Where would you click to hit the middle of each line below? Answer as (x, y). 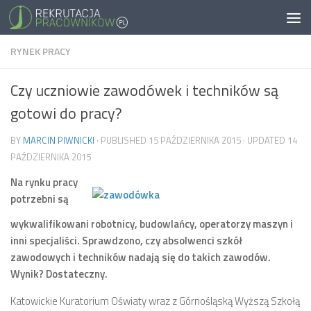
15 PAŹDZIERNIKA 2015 (195, 140)
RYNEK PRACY (41, 51)
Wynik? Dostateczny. (59, 274)
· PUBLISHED (123, 140)
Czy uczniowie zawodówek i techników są (144, 90)
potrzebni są (40, 199)
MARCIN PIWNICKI (59, 140)
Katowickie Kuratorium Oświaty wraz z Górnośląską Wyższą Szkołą (155, 301)
